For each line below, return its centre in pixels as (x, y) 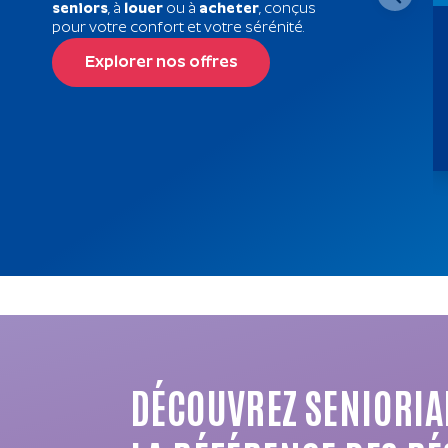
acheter (229, 10)
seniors (80, 10)
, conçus (287, 10)
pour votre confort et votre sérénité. (178, 29)
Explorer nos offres (161, 62)
